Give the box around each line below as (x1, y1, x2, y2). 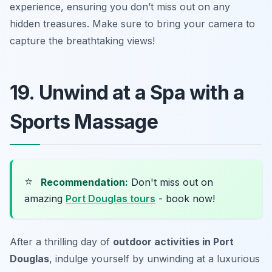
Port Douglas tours (66, 192, 155, 205)
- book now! (155, 192, 215, 205)
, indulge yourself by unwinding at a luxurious (49, 252, 260, 265)
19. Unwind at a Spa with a (10, 80, 245, 104)
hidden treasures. (10, 17, 92, 30)
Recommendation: (41, 175, 128, 188)
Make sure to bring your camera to (92, 17, 255, 30)
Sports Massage (10, 109, 158, 134)
